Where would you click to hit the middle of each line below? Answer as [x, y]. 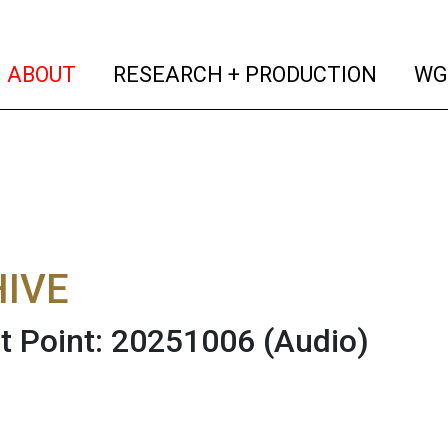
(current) [119, 73]
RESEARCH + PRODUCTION [243, 74]
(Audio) [316, 341]
